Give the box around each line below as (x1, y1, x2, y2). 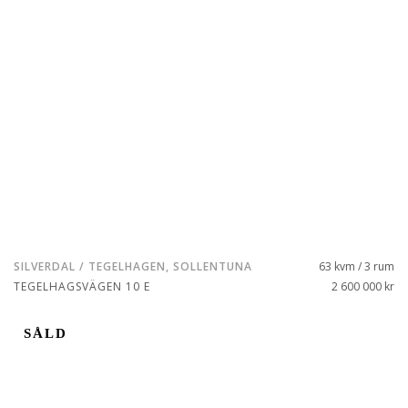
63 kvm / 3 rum (319, 259, 394, 274)
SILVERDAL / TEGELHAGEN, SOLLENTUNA (14, 259, 252, 274)
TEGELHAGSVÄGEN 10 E (14, 279, 150, 294)
